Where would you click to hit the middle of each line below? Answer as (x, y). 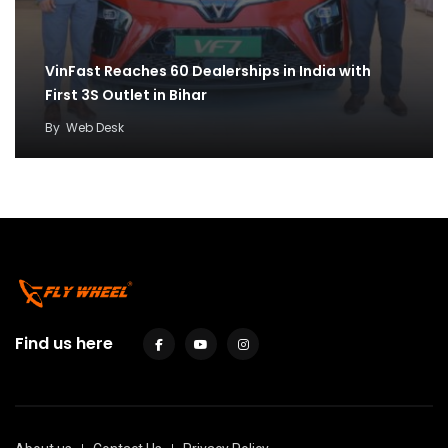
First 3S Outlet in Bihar (126, 95)
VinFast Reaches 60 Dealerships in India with (208, 71)
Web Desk (95, 128)
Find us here (64, 344)
